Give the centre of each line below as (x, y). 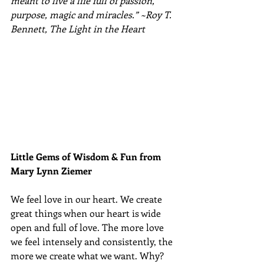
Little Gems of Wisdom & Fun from (87, 157)
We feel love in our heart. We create (88, 199)
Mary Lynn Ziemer (52, 171)
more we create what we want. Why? (88, 256)
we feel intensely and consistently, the (93, 242)
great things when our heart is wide (87, 213)
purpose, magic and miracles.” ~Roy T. (92, 14)
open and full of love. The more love (88, 227)
